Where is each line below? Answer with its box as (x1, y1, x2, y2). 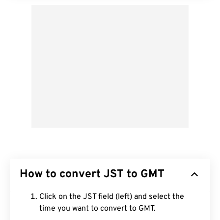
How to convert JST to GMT (20, 167, 165, 182)
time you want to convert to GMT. (39, 204, 156, 214)
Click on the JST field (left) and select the (39, 192, 184, 202)
